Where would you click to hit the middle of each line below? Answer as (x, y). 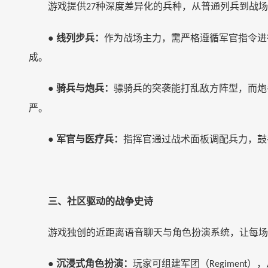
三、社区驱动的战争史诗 (100, 201)
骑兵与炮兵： (85, 88)
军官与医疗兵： (90, 139)
